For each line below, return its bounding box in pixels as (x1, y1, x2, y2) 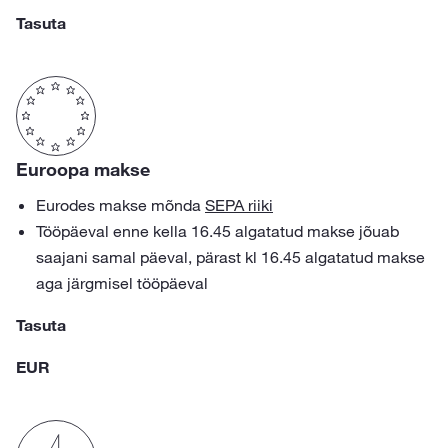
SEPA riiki (205, 195, 273, 215)
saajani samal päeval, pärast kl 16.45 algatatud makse (36, 247, 425, 267)
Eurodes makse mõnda (36, 195, 205, 215)
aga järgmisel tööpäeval (36, 273, 208, 293)
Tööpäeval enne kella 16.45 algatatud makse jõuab (36, 221, 399, 241)
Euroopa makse (16, 158, 150, 180)
